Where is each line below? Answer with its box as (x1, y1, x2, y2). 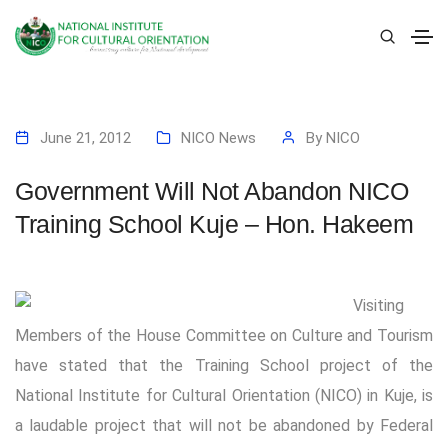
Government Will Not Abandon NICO (15, 177, 408, 206)
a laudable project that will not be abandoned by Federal (15, 415, 433, 435)
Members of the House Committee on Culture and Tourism (15, 325, 433, 345)
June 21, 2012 (40, 129, 131, 148)
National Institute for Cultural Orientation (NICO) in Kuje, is (15, 385, 433, 405)
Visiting (353, 295, 404, 315)
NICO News (181, 129, 256, 148)
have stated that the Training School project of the (15, 355, 433, 375)
